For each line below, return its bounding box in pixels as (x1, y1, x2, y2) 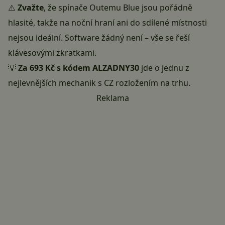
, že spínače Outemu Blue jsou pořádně (44, 2, 192, 14)
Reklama (96, 92, 129, 104)
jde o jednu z (139, 62, 189, 74)
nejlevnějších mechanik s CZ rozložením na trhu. (8, 77, 190, 89)
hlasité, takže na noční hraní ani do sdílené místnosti (8, 17, 207, 29)
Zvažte (18, 2, 44, 14)
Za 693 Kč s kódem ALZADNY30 (18, 62, 139, 74)
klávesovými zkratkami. (8, 47, 96, 59)
